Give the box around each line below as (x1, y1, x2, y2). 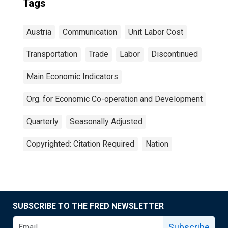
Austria (26, 27, 51, 37)
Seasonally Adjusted (70, 117, 142, 126)
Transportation (26, 49, 77, 59)
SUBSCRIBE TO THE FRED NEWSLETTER (13, 201, 164, 211)
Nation (146, 139, 168, 149)
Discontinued (151, 49, 198, 59)
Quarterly (26, 117, 59, 126)
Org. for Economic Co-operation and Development (26, 94, 203, 104)
